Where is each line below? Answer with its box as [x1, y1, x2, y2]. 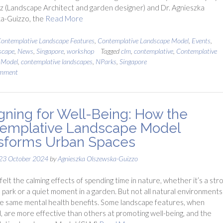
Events [191, 36, 211, 45]
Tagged [100, 46, 121, 55]
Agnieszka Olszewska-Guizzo [57, 154, 138, 163]
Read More [45, 14, 83, 23]
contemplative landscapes [20, 57, 93, 66]
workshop [66, 46, 94, 55]
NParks [95, 57, 116, 66]
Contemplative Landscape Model [97, 36, 189, 45]
